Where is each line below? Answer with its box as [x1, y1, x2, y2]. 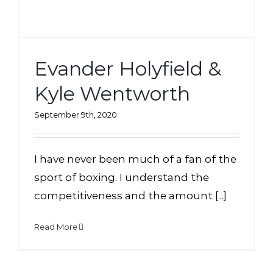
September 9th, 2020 [34, 109, 117, 119]
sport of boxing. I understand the [34, 171, 209, 183]
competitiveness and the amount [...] [34, 189, 227, 202]
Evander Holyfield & [34, 56, 221, 80]
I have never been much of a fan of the [34, 152, 236, 165]
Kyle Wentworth [34, 81, 190, 105]
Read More [34, 221, 77, 232]
